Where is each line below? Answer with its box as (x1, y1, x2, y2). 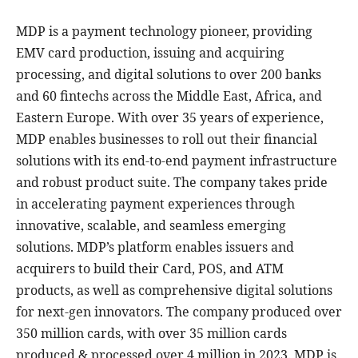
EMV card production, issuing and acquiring (16, 43, 284, 62)
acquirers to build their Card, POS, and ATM (16, 259, 284, 277)
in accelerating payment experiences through (16, 194, 295, 213)
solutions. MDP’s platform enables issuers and (16, 237, 294, 256)
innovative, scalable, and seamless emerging (16, 216, 286, 234)
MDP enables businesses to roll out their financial (16, 129, 317, 148)
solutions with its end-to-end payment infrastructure (16, 151, 337, 169)
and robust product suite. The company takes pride (16, 173, 328, 191)
